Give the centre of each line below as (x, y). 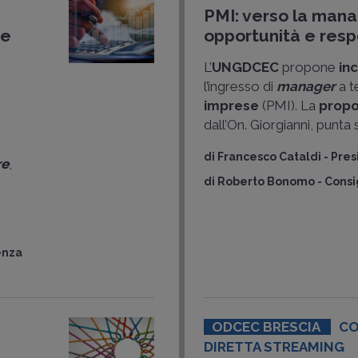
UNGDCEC (246, 67)
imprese (232, 105)
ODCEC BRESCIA (268, 327)
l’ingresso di (241, 86)
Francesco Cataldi (270, 157)
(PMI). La (289, 105)
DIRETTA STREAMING (274, 347)
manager (308, 86)
